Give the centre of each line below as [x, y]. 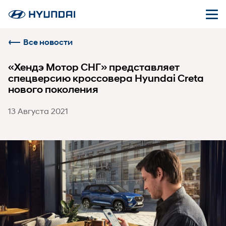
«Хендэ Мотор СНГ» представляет [94, 67]
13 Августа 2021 [38, 111]
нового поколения [53, 90]
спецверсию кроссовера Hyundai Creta [106, 78]
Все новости [48, 42]
